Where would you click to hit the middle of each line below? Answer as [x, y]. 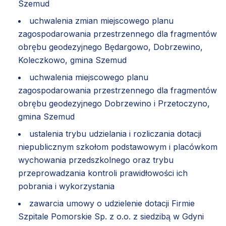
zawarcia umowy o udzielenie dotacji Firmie [112, 203]
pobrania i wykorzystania [66, 186]
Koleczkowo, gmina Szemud [72, 60]
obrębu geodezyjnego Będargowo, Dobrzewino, [110, 47]
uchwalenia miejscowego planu [89, 77]
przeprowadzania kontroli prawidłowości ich [103, 173]
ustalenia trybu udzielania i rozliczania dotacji [115, 133]
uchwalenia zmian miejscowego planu [101, 20]
